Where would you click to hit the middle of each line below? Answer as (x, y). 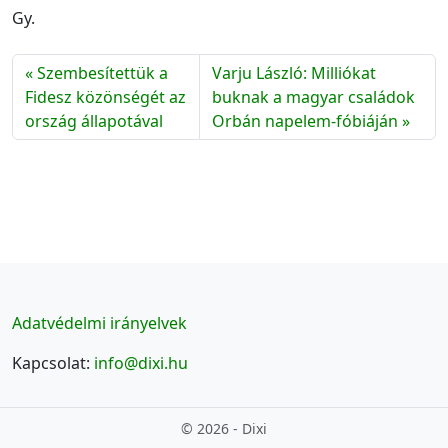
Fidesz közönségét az (105, 97)
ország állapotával (94, 121)
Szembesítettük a (102, 73)
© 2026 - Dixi (224, 428)
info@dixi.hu (141, 363)
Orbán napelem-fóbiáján (304, 121)
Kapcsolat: (53, 363)
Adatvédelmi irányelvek (99, 323)
